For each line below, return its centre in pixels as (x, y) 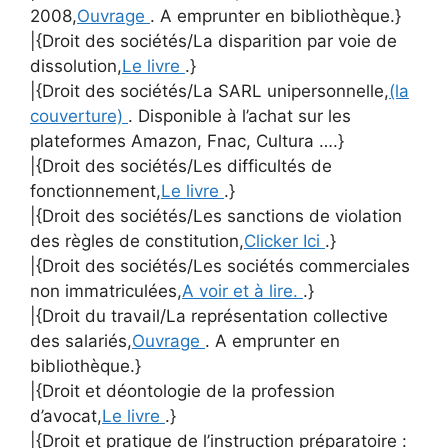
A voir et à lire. (242, 290)
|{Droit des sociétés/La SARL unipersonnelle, (209, 90)
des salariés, (81, 340)
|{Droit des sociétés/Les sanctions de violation (216, 215)
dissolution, (76, 65)
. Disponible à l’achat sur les (239, 115)
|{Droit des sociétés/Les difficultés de (181, 165)
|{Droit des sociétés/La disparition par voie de (213, 40)
